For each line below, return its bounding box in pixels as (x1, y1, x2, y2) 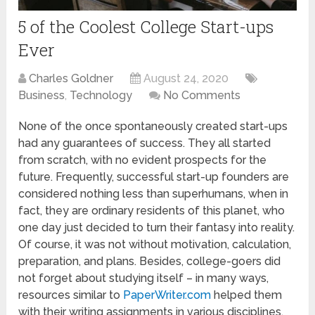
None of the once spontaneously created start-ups (18, 120, 288, 134)
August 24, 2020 (143, 72, 229, 86)
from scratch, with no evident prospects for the (18, 153, 267, 167)
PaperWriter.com (123, 288, 212, 302)
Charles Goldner (29, 72, 114, 86)
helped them (211, 288, 283, 302)
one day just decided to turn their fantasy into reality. (18, 221, 295, 235)
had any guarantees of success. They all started (18, 136, 271, 150)
